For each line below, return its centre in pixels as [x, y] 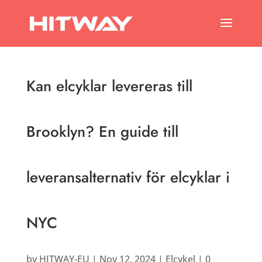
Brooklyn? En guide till [102, 132]
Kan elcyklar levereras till [109, 86]
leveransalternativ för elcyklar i [128, 177]
